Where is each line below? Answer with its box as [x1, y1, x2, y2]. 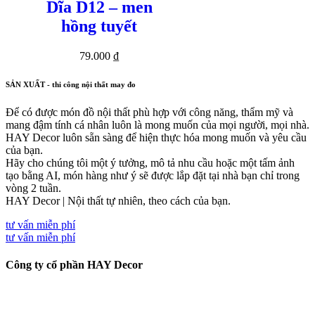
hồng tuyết [61, 17, 137, 36]
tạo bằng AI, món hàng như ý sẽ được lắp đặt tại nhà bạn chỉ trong [6, 169, 300, 181]
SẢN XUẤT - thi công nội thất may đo [6, 79, 136, 89]
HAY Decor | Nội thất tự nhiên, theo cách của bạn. [6, 194, 231, 207]
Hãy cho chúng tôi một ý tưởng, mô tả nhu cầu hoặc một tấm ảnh [6, 156, 295, 169]
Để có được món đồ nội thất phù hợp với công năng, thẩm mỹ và [6, 105, 293, 118]
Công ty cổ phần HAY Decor [6, 259, 143, 271]
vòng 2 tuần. [6, 181, 61, 194]
